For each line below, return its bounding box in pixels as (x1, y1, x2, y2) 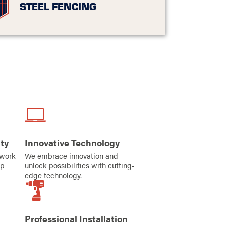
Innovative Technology (25, 136, 120, 149)
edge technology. (25, 169, 82, 181)
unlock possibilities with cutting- (25, 160, 135, 172)
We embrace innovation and (25, 150, 119, 162)
